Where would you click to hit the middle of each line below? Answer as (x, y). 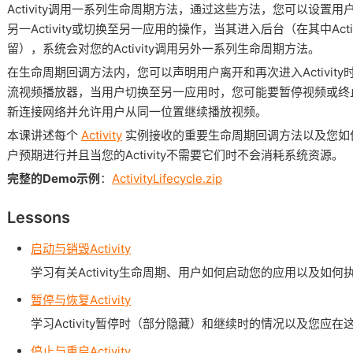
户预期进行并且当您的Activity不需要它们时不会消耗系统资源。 (175, 155)
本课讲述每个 (44, 135)
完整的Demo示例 (54, 178)
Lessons (39, 217)
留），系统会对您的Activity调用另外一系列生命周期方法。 (163, 48)
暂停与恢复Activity (81, 300)
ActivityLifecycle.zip (167, 178)
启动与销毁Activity (81, 249)
